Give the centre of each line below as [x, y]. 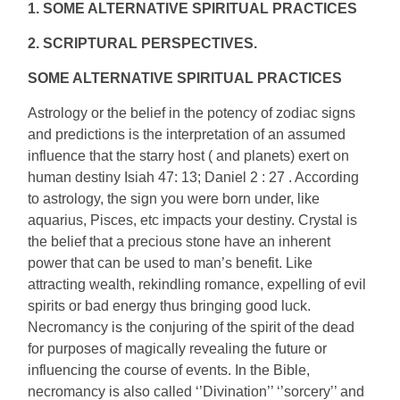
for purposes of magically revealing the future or [178, 349]
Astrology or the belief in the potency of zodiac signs [192, 113]
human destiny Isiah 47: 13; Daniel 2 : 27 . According [194, 177]
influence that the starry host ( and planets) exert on [189, 156]
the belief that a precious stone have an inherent [179, 242]
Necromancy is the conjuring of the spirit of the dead [192, 327]
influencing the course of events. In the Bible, [169, 370]
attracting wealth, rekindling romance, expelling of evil [197, 284]
